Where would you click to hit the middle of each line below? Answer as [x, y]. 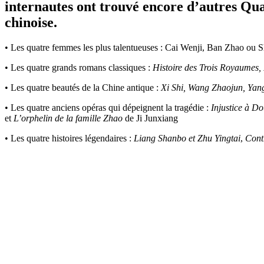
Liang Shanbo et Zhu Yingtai [187, 138]
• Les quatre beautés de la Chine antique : [83, 88]
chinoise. [31, 23]
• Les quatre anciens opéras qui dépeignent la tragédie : [108, 108]
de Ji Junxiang [150, 118]
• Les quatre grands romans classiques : [79, 68]
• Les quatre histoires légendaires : [69, 138]
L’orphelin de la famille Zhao [68, 118]
